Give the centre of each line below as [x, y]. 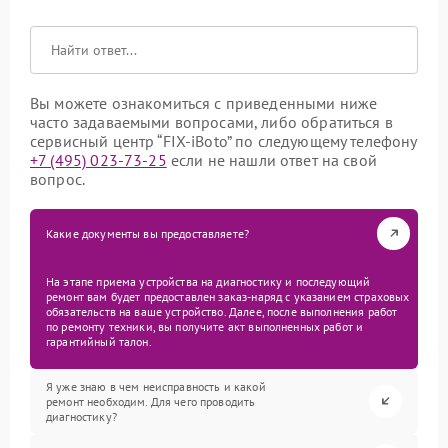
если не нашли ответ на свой [271, 159]
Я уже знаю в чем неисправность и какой [156, 386]
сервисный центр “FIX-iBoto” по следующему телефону [223, 140]
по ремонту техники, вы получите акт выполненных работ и [205, 326]
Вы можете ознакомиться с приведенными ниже [204, 102]
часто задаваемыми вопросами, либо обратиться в [211, 121]
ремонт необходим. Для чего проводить [151, 401]
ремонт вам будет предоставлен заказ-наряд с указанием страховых [228, 296]
